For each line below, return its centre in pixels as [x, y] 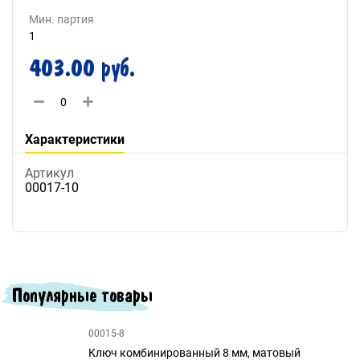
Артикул [49, 173]
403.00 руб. [82, 68]
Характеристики [75, 139]
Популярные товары [82, 295]
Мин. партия [61, 19]
